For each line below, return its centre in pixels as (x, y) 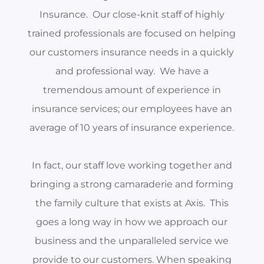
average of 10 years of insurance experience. (132, 128)
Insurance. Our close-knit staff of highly (132, 15)
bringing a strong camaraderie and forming (132, 184)
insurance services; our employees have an (132, 109)
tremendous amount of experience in (132, 90)
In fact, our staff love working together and (132, 166)
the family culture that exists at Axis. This (132, 203)
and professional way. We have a (132, 71)
